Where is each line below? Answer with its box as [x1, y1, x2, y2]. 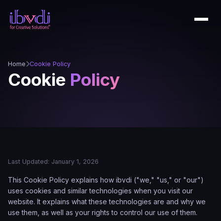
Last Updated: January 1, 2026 [8, 158, 99, 165]
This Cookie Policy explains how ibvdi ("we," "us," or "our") [8, 176, 204, 184]
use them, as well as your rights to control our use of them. [8, 208, 197, 217]
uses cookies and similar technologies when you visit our [8, 186, 193, 195]
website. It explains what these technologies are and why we [8, 197, 206, 206]
